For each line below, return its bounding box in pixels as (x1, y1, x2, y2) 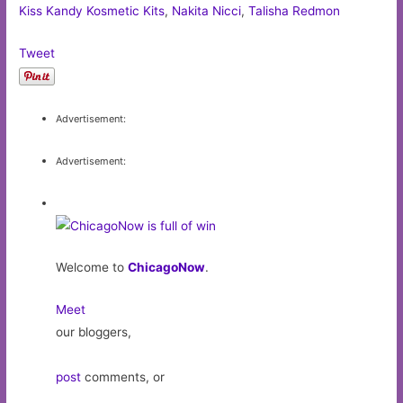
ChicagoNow (128, 260, 206, 275)
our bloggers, (56, 325, 132, 340)
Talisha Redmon (248, 4, 341, 19)
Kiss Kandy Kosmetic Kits (19, 4, 166, 19)
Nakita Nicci (172, 4, 242, 19)
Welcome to (56, 260, 129, 275)
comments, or (81, 370, 166, 385)
